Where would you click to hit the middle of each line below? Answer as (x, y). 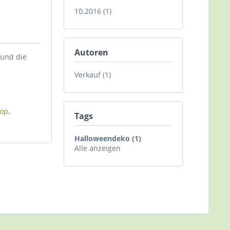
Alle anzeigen (98, 148)
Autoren (91, 52)
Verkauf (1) (93, 75)
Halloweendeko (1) (108, 138)
